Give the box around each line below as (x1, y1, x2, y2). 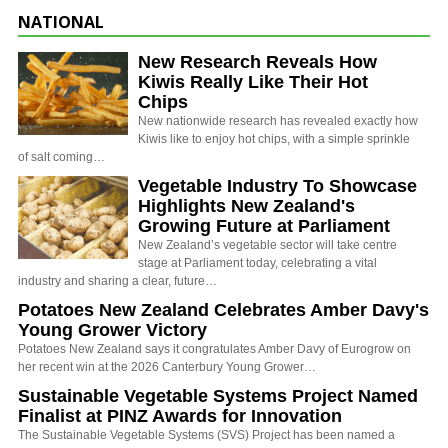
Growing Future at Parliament (138, 215, 390, 236)
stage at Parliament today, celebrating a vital (138, 255, 377, 270)
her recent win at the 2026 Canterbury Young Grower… (18, 359, 316, 374)
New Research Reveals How (138, 51, 377, 72)
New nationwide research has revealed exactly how (138, 113, 418, 128)
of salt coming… (18, 149, 105, 164)
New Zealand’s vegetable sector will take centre (138, 237, 397, 252)
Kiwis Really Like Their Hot (138, 71, 368, 92)
